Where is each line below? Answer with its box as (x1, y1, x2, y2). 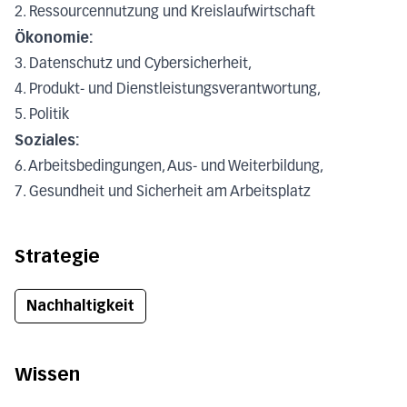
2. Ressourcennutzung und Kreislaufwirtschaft (15, 5, 315, 20)
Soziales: (15, 131, 84, 149)
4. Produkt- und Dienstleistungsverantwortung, (15, 82, 324, 97)
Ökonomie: (15, 28, 98, 46)
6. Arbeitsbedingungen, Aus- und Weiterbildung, (15, 159, 327, 174)
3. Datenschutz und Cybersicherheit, (15, 56, 255, 72)
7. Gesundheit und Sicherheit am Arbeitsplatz (15, 184, 311, 200)
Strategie (15, 244, 100, 267)
